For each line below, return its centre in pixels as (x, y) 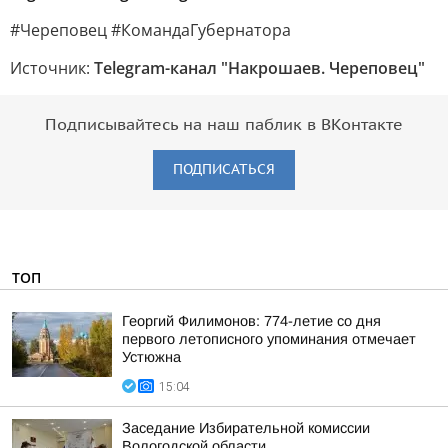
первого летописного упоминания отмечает (269, 339)
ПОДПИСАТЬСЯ (224, 169)
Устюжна (151, 357)
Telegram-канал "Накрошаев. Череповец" (259, 68)
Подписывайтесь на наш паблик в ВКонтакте (224, 125)
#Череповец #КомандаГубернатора (150, 30)
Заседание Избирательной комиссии (246, 428)
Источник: (52, 68)
